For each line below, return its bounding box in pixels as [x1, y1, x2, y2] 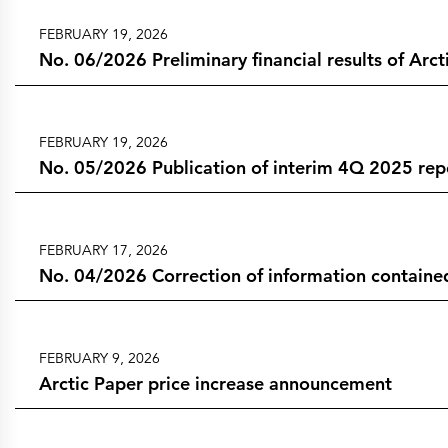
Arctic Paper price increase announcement [38, 371, 392, 395]
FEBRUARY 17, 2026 [38, 240, 168, 259]
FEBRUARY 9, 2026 [38, 348, 160, 367]
